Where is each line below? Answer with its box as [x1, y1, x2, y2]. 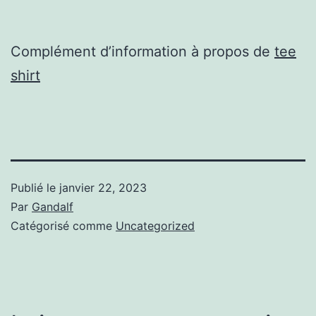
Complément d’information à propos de [11, 42, 274, 60]
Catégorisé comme [11, 218, 116, 233]
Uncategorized [116, 218, 195, 233]
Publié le [11, 180, 59, 195]
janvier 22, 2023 [59, 180, 147, 195]
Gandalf [32, 199, 73, 214]
